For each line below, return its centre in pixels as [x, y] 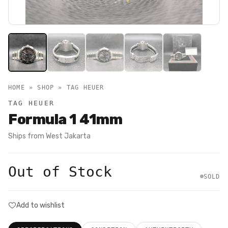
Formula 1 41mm [65, 119]
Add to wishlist [40, 205]
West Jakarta [68, 136]
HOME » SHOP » [37, 87]
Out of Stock [60, 172]
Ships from [27, 136]
